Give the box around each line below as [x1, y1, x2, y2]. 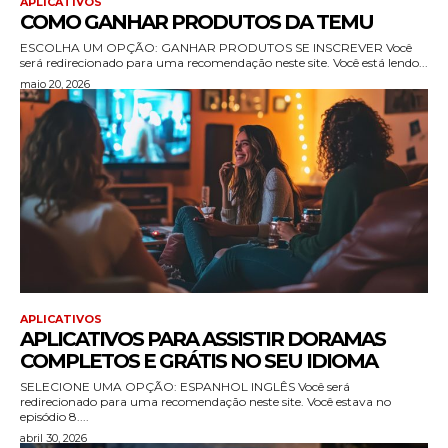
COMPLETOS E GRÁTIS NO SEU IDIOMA [20, 348, 377, 373]
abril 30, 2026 [20, 430, 87, 445]
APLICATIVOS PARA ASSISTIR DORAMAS [20, 326, 385, 351]
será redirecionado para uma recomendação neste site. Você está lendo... [333, 54, 428, 70]
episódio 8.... [20, 408, 89, 424]
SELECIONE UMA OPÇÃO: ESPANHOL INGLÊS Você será [20, 378, 180, 394]
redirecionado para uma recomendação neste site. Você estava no [20, 393, 307, 409]
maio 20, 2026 [20, 76, 90, 91]
